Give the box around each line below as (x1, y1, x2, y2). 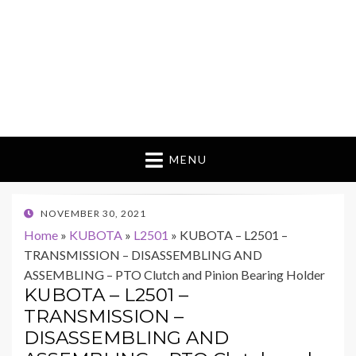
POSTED (23, 207, 64, 219)
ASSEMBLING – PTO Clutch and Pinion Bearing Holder (24, 267, 325, 283)
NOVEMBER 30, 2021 (41, 207, 146, 220)
